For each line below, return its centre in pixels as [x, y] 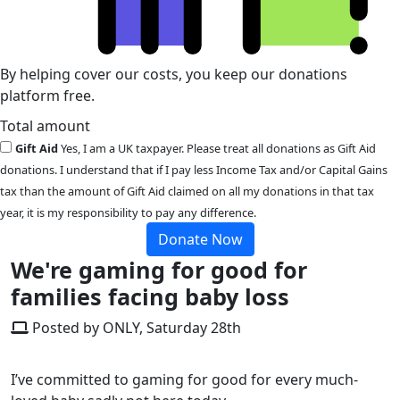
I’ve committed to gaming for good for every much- [184, 380]
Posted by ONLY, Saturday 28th [135, 328]
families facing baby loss [150, 297]
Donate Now [200, 240]
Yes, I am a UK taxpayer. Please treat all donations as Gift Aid [217, 149]
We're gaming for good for [159, 270]
